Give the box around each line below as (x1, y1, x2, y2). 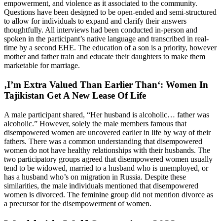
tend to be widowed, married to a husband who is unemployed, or (4, 163, 208, 172)
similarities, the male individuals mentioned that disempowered (4, 181, 198, 190)
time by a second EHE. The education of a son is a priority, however (4, 43, 217, 52)
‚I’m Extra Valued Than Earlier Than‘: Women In (4, 79, 208, 90)
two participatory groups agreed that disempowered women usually (4, 154, 213, 163)
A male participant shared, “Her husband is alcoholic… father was (4, 110, 209, 119)
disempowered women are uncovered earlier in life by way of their (4, 128, 211, 137)
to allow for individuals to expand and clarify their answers (4, 17, 186, 26)
